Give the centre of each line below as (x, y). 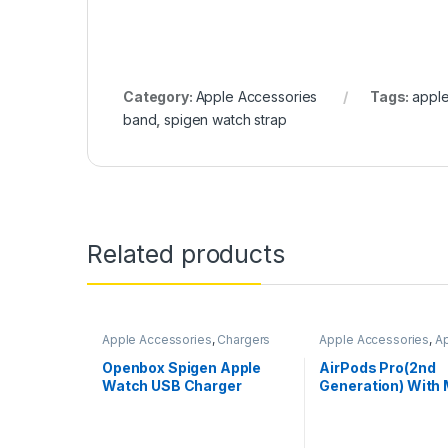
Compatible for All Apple (187, 404)
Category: (159, 96)
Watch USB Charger (171, 386)
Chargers (244, 340)
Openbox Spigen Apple (181, 368)
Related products (186, 254)
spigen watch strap (225, 119)
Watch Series (149, 422)
